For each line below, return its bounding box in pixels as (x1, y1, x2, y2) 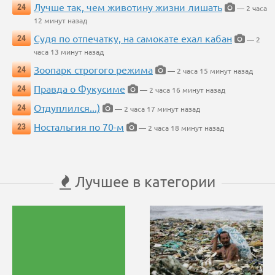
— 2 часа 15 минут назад (166, 66, 253, 76)
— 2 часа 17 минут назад (113, 104, 200, 114)
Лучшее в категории (71, 172, 215, 191)
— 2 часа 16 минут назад (138, 85, 225, 95)
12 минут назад (34, 15, 87, 26)
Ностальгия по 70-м (34, 120, 124, 133)
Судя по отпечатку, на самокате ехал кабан (34, 32, 232, 45)
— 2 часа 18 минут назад (137, 123, 224, 133)
